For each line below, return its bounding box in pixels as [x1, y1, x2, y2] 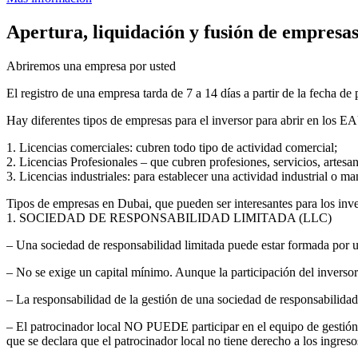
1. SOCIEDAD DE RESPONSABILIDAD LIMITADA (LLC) [6, 211, 332, 225]
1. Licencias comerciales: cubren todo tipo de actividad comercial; [6, 141, 337, 155]
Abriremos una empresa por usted [6, 59, 176, 74]
